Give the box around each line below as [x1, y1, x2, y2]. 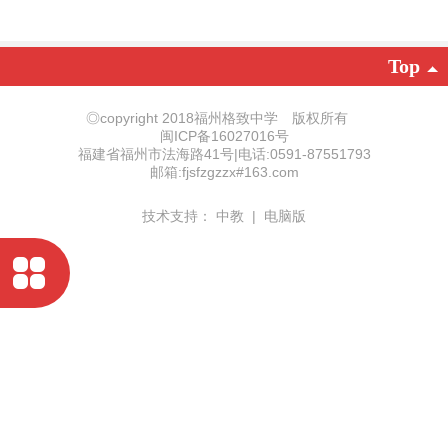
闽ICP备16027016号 [159, 127, 289, 144]
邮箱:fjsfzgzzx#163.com [149, 163, 299, 180]
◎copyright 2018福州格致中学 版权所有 [86, 109, 362, 126]
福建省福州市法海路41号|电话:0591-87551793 [77, 145, 371, 162]
